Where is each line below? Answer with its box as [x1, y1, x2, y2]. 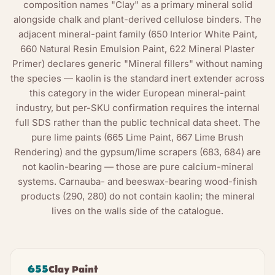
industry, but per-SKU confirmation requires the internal [15, 101, 260, 114]
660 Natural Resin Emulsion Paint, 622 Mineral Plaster [20, 42, 255, 55]
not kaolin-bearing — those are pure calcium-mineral [21, 160, 254, 172]
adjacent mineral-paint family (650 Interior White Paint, [18, 28, 257, 40]
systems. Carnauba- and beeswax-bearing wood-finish [18, 175, 257, 187]
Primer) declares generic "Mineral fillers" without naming [12, 57, 263, 69]
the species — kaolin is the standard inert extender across [10, 72, 265, 84]
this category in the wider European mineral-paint [29, 87, 246, 99]
